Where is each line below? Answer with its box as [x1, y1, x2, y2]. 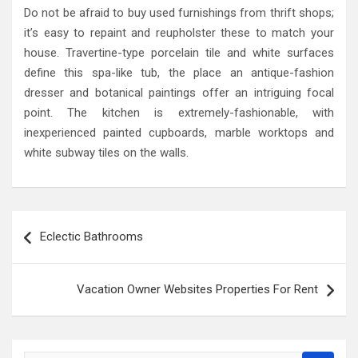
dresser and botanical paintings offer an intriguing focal [24, 85, 334, 100]
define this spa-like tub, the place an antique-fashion [24, 65, 334, 80]
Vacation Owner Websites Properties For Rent [77, 281, 318, 296]
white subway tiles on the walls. [24, 145, 189, 160]
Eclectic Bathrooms [40, 229, 143, 244]
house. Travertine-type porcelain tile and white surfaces [24, 45, 334, 60]
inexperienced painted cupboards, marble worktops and [24, 125, 334, 140]
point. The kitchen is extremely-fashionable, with [24, 105, 334, 120]
